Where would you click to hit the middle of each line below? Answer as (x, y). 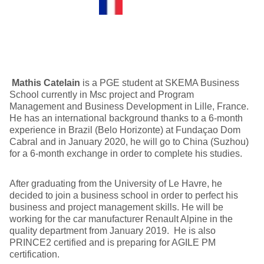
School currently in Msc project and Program (102, 95)
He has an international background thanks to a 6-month (126, 118)
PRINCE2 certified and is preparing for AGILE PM (113, 242)
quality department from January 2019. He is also (113, 231)
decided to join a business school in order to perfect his (124, 195)
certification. (34, 254)
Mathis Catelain (46, 83)
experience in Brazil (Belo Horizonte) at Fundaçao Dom (125, 130)
